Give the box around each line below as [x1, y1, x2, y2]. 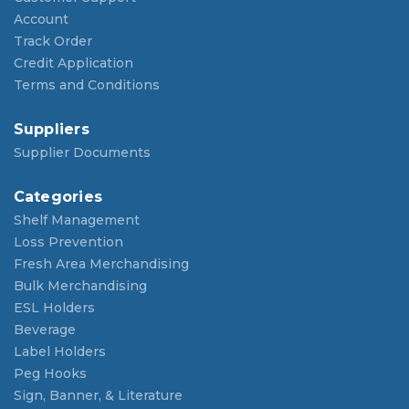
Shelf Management [13, 212, 140, 229]
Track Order [13, 33, 92, 50]
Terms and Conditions [13, 77, 160, 94]
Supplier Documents [13, 144, 151, 162]
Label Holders [13, 343, 106, 361]
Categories [13, 188, 102, 206]
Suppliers [13, 121, 89, 139]
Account [13, 11, 68, 28]
